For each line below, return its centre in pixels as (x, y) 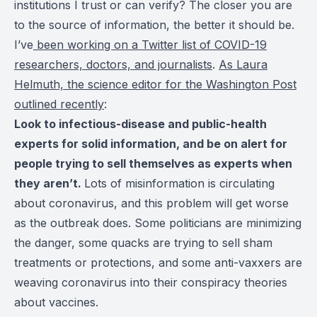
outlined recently (59, 104)
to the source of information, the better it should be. (154, 25)
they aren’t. (49, 184)
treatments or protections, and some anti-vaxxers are (158, 263)
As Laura (243, 65)
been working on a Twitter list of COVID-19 (150, 45)
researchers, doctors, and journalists (113, 65)
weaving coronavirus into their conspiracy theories (151, 283)
